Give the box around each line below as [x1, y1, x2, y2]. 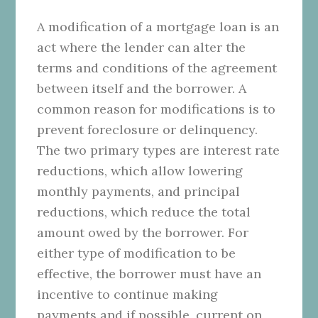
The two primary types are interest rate [37, 141, 280, 158]
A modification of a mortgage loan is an [37, 18, 280, 35]
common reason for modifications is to [37, 100, 276, 117]
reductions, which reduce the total [37, 203, 251, 220]
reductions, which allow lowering [37, 162, 243, 179]
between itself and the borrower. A [37, 79, 247, 97]
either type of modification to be [37, 244, 236, 261]
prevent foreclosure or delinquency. [37, 121, 258, 138]
